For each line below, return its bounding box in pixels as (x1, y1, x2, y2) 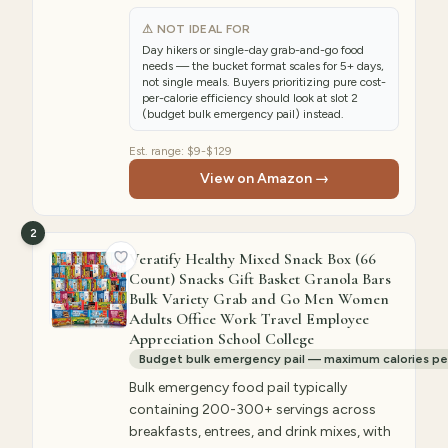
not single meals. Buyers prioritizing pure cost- (142, 75, 386, 89)
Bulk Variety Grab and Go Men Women (129, 289, 389, 309)
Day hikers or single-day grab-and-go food (142, 43, 364, 57)
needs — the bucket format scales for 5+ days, (142, 59, 384, 73)
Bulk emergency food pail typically (129, 379, 347, 396)
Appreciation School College (129, 329, 314, 349)
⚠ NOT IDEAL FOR (142, 22, 251, 36)
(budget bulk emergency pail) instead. (142, 107, 344, 121)
